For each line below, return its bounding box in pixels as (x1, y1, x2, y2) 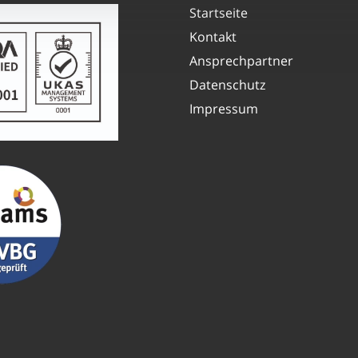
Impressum (189, 99, 258, 117)
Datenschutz (189, 75, 265, 93)
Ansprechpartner (189, 51, 293, 70)
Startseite (189, 3, 248, 22)
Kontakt (189, 27, 237, 46)
